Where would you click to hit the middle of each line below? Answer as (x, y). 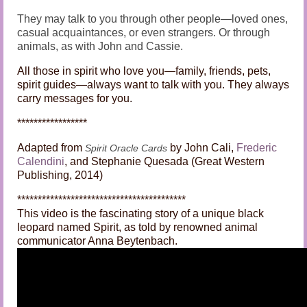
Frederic (257, 148)
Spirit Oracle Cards (126, 148)
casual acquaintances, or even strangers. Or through (144, 33)
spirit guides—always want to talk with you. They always (153, 85)
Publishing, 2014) (60, 175)
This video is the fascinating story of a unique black (140, 214)
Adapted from (51, 148)
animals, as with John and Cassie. (100, 47)
